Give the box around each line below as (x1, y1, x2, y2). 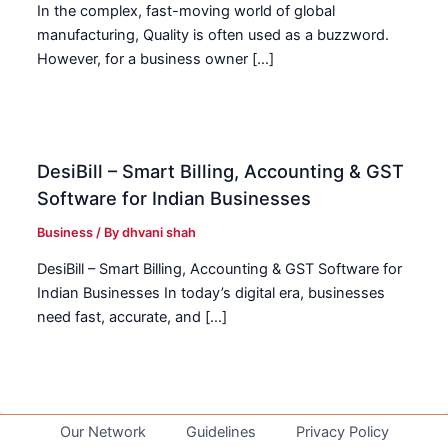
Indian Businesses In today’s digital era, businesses (37, 284, 386, 303)
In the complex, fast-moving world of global (37, 2, 336, 21)
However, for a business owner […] (37, 50, 275, 69)
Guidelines (185, 423, 256, 442)
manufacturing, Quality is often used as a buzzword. (37, 26, 390, 45)
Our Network (59, 423, 146, 442)
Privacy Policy (295, 423, 389, 442)
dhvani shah (122, 224, 197, 240)
